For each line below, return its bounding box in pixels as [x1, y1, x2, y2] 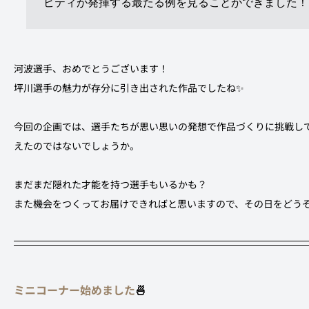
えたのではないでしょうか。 [14, 138, 139, 152]
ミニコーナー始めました [14, 281, 135, 298]
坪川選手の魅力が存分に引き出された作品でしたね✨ [14, 80, 244, 94]
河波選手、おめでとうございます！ [14, 61, 168, 75]
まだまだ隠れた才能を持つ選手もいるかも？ [14, 177, 207, 191]
